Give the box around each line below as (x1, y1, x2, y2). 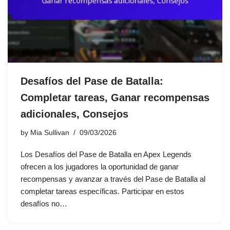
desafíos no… (21, 199, 69, 208)
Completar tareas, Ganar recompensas (21, 92, 209, 104)
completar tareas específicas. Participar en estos (21, 187, 184, 196)
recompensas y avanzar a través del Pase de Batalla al (21, 175, 205, 184)
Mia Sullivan (30, 129, 69, 137)
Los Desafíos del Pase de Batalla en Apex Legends (21, 150, 191, 159)
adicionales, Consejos (21, 108, 128, 120)
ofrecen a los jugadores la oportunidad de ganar (21, 162, 179, 171)
